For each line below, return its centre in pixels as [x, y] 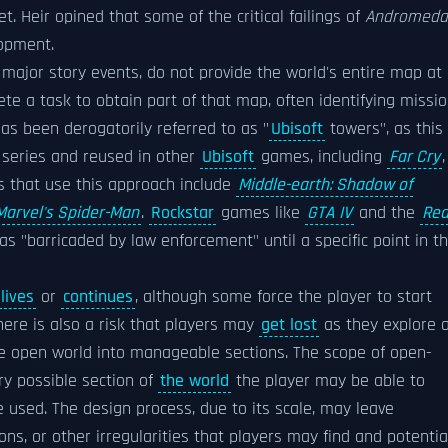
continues [98, 297]
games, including [321, 157]
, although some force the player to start [283, 297]
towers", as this [384, 129]
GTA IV [329, 213]
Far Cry [414, 157]
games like [260, 213]
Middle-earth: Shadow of [325, 185]
